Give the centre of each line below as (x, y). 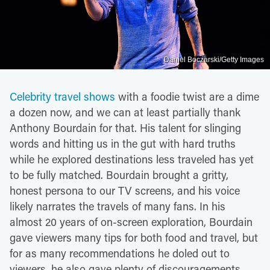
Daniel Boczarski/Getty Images (214, 59)
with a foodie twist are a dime (187, 96)
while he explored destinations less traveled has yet (132, 159)
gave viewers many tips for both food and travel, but (134, 237)
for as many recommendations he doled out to (120, 253)
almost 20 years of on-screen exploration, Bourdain (131, 221)
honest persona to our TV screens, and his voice (125, 190)
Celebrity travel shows (62, 96)
